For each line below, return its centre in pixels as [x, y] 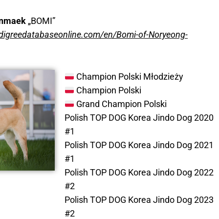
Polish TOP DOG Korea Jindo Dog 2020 [139, 118]
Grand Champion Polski [120, 104]
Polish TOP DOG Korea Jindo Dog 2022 [139, 173]
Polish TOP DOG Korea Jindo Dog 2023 [139, 200]
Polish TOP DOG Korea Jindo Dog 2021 [139, 145]
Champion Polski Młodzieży [129, 77]
